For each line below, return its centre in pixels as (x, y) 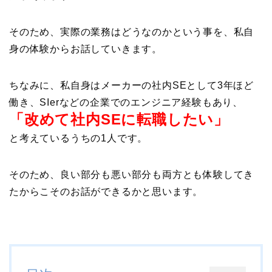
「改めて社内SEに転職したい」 (119, 120)
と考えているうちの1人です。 (79, 138)
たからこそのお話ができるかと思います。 (106, 192)
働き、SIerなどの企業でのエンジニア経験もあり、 (126, 103)
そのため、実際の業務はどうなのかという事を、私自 (132, 32)
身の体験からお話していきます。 (86, 49)
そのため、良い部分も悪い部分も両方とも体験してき (132, 175)
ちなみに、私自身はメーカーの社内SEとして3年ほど (131, 86)
